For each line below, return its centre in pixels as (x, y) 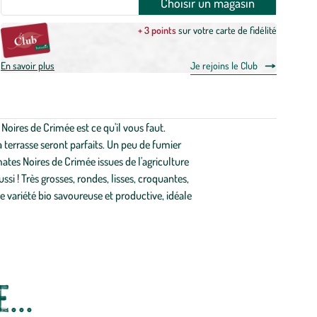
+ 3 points (157, 30)
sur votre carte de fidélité (226, 30)
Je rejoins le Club (224, 65)
